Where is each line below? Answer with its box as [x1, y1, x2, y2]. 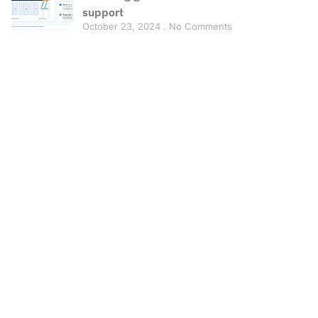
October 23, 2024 [82, 20, 163, 32]
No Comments [165, 20, 232, 32]
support [82, 4, 124, 19]
